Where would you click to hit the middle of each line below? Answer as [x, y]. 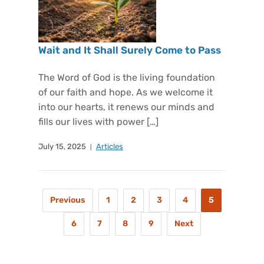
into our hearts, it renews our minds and [126, 107]
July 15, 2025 [62, 146]
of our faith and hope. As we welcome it [126, 92]
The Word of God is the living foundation [127, 77]
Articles [110, 146]
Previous [68, 200]
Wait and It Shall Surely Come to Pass [130, 50]
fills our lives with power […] [98, 122]
